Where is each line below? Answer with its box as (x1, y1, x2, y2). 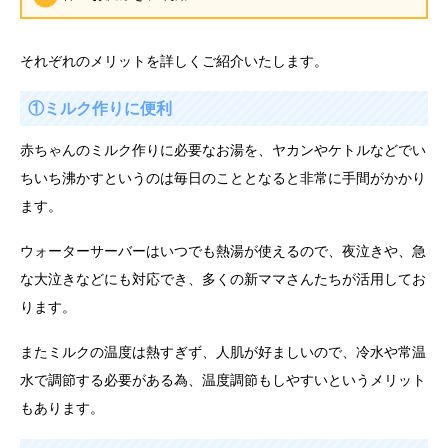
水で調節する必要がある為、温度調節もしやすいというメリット (20, 371, 426, 388)
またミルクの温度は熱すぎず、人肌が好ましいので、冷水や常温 (20, 343, 426, 360)
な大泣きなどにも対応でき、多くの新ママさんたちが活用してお (20, 271, 426, 288)
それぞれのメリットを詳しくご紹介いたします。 (20, 52, 328, 69)
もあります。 (20, 399, 104, 416)
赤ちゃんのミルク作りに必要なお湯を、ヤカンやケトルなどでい (20, 142, 426, 159)
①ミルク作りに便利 (28, 100, 172, 118)
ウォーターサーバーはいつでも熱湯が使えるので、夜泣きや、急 (20, 243, 426, 260)
